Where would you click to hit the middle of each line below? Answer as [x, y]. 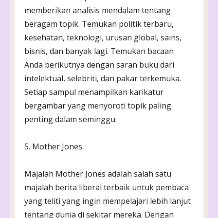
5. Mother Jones [53, 146]
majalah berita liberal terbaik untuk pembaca [107, 187]
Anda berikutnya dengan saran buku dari [99, 64]
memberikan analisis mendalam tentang [98, 10]
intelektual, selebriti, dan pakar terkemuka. [103, 78]
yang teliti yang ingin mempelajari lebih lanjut [108, 201]
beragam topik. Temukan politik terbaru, [99, 24]
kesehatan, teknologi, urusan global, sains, [103, 37]
